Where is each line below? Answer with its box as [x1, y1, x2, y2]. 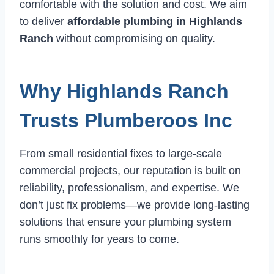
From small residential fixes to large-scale [20, 147, 222, 160]
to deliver [20, 15, 67, 28]
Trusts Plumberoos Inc [20, 109, 232, 132]
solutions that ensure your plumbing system [20, 216, 231, 229]
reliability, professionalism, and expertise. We [20, 182, 239, 194]
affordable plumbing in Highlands [67, 15, 242, 28]
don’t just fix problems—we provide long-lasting [20, 199, 250, 212]
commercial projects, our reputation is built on [20, 165, 241, 177]
